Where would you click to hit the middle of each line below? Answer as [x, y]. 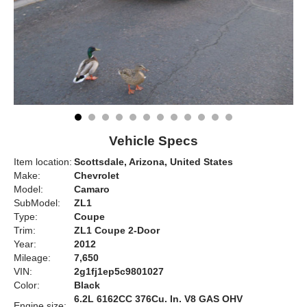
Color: [27, 285]
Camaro [92, 189]
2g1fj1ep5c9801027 [119, 272]
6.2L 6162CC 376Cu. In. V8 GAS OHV [158, 299]
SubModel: [37, 203]
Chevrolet [97, 176]
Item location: [43, 162]
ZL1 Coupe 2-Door [117, 231]
